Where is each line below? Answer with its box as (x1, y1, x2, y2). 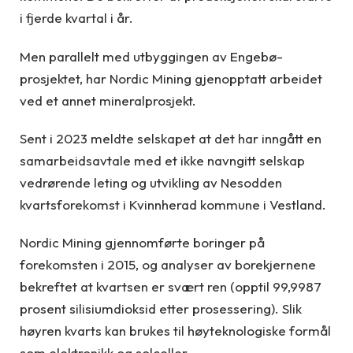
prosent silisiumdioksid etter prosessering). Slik (20, 300, 302, 318)
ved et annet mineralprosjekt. (20, 91, 196, 109)
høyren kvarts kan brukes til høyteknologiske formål (20, 322, 331, 340)
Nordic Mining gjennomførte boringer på (20, 234, 265, 251)
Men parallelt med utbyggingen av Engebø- (20, 47, 283, 65)
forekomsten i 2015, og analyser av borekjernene (20, 256, 316, 273)
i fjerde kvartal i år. (20, 9, 133, 27)
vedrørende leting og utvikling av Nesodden (20, 173, 282, 191)
